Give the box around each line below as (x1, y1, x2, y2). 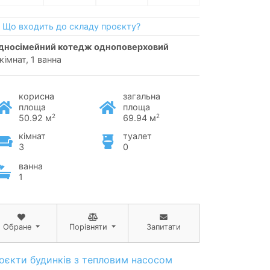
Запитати (146, 222, 181, 231)
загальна (122, 90, 160, 101)
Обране (2, 222, 31, 231)
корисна (19, 90, 54, 101)
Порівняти (69, 222, 107, 231)
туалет (122, 130, 152, 141)
